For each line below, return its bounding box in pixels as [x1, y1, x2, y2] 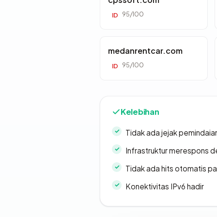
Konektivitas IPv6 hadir [125, 181, 204, 191]
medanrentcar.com [108, 45, 183, 56]
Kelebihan [121, 106, 159, 117]
